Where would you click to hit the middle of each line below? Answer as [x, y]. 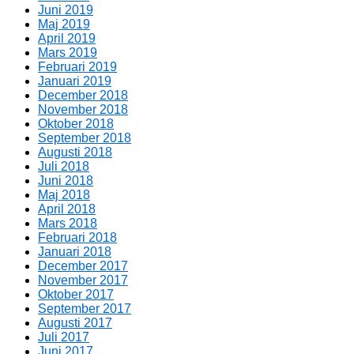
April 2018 [67, 209]
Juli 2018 [64, 166]
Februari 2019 [77, 66]
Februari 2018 [77, 237]
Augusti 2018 [75, 152]
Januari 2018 [75, 251]
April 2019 [67, 38]
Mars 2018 [68, 223]
